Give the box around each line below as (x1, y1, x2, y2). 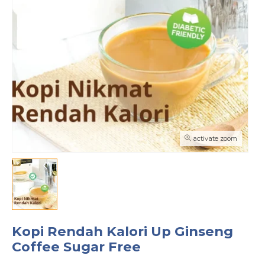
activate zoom (191, 134, 237, 143)
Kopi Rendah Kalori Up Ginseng (12, 223, 233, 240)
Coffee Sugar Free (12, 238, 141, 255)
